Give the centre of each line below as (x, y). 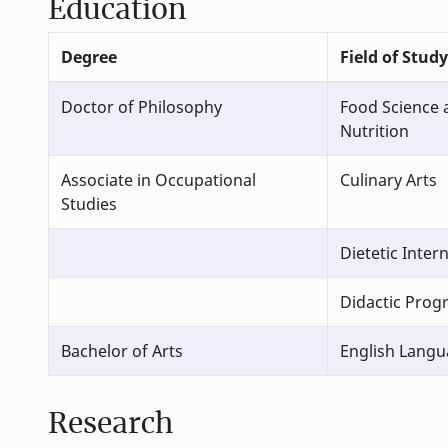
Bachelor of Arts (122, 351)
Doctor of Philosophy (141, 107)
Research (110, 423)
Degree (89, 57)
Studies (89, 204)
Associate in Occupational (158, 180)
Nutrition (374, 131)
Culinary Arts (388, 180)
